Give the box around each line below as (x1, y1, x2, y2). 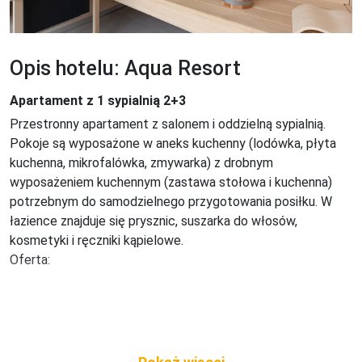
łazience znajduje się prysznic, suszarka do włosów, (10, 213, 301, 229)
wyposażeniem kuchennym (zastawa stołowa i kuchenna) (10, 175, 335, 190)
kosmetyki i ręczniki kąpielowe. (10, 233, 183, 248)
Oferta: (10, 252, 50, 267)
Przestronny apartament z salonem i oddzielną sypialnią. (10, 116, 329, 132)
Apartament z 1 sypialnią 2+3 (10, 93, 186, 108)
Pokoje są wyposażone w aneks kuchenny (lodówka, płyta (10, 136, 339, 151)
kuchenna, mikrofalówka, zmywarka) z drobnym (10, 155, 276, 170)
